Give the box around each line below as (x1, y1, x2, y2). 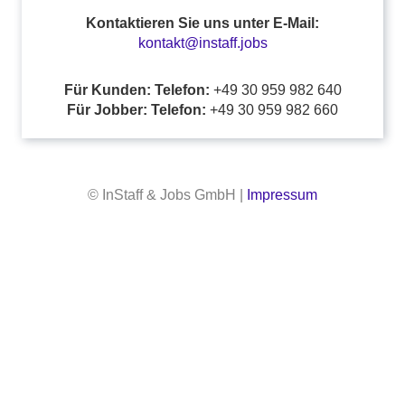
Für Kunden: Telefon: (63, 82, 210, 98)
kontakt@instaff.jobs (137, 35, 268, 51)
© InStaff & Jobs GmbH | (88, 187, 247, 202)
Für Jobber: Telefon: (67, 102, 206, 118)
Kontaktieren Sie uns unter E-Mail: (86, 15, 319, 31)
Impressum (247, 187, 317, 202)
